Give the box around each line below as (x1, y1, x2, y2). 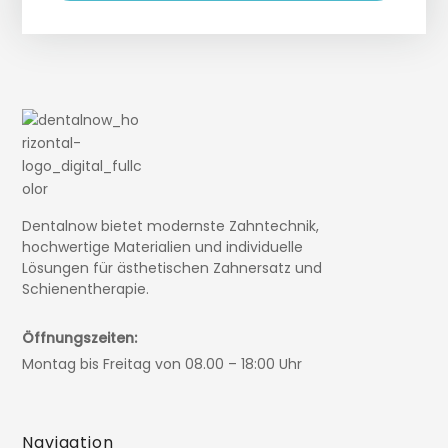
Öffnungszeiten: (22, 327, 138, 348)
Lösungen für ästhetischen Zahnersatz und (22, 257, 323, 278)
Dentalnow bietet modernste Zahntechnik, (22, 215, 320, 236)
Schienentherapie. (22, 278, 150, 299)
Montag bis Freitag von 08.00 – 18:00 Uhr (22, 353, 303, 374)
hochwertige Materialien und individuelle (22, 236, 304, 257)
